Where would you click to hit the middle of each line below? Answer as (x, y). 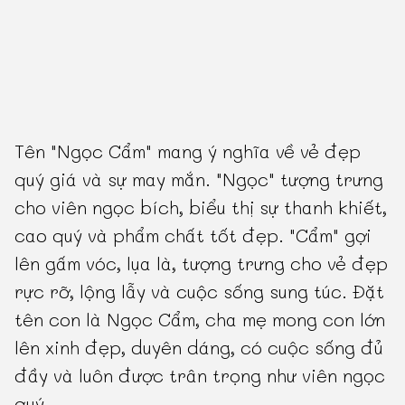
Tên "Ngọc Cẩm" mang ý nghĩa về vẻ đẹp (188, 151)
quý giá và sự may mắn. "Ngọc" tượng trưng (199, 179)
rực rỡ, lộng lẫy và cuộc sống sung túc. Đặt (200, 292)
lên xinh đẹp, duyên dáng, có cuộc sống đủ (199, 348)
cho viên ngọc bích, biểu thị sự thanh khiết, (201, 207)
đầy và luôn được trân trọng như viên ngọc (200, 376)
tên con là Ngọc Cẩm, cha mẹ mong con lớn (200, 320)
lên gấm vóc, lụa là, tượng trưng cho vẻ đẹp (202, 264)
